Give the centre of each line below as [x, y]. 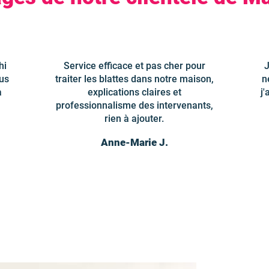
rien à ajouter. [134, 119]
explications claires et [134, 92]
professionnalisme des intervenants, [134, 105]
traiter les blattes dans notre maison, [134, 79]
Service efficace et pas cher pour [134, 66]
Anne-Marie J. [134, 142]
